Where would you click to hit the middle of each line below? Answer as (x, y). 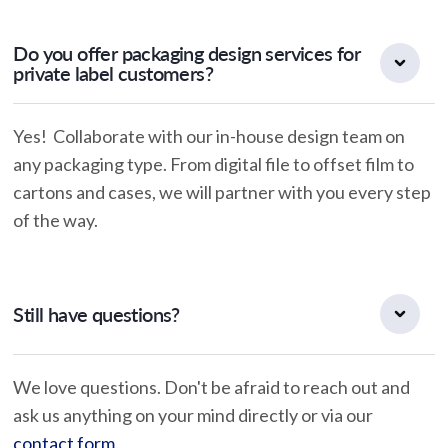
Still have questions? (96, 314)
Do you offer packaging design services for (187, 53)
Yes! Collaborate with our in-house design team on (209, 136)
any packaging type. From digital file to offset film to (214, 164)
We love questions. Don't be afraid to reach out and (212, 387)
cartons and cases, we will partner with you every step (222, 192)
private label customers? (113, 73)
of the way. (56, 220)
